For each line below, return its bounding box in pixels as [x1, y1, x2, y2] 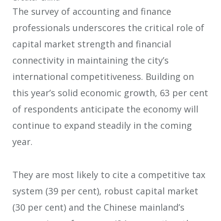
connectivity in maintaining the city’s [12, 54, 169, 67]
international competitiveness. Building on [12, 71, 194, 83]
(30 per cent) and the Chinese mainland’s [12, 201, 184, 213]
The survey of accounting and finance [12, 5, 171, 18]
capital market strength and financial [12, 38, 171, 50]
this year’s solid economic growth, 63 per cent [12, 87, 208, 99]
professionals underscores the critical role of [12, 22, 204, 34]
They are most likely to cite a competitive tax [12, 168, 205, 181]
